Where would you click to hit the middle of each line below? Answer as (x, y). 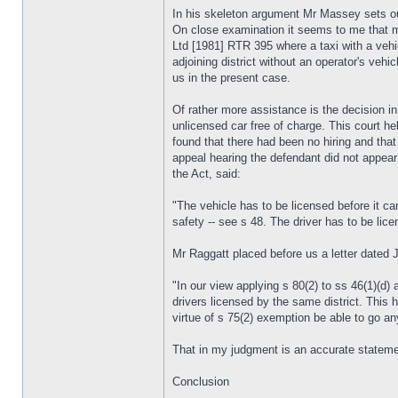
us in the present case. (231, 78)
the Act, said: (207, 174)
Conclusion (201, 382)
